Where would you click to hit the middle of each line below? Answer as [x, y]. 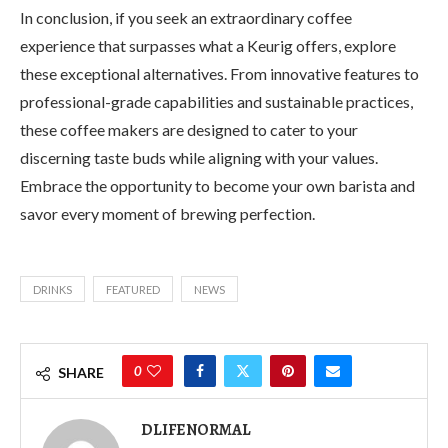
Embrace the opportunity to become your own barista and [217, 185]
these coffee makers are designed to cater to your [189, 129]
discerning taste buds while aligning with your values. [199, 157]
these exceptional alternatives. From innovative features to [219, 73]
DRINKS [52, 289]
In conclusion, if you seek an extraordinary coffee [186, 17]
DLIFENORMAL [196, 429]
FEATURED [133, 289]
